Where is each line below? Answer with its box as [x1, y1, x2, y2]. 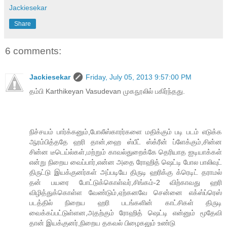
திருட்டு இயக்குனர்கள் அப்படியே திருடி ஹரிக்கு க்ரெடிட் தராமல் [29, 168, 222, 177]
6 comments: [5, 45, 61, 56]
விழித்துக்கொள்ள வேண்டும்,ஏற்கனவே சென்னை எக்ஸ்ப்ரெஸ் [29, 188, 222, 197]
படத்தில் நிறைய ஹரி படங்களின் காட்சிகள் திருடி [29, 199, 222, 207]
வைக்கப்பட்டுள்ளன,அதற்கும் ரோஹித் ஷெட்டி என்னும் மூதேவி [29, 209, 222, 217]
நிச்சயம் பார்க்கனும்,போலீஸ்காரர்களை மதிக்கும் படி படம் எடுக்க [29, 128, 222, 136]
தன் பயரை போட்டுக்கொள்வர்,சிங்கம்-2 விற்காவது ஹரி [29, 178, 222, 187]
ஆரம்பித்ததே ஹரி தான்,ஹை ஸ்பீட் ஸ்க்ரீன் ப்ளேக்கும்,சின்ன [29, 138, 222, 146]
